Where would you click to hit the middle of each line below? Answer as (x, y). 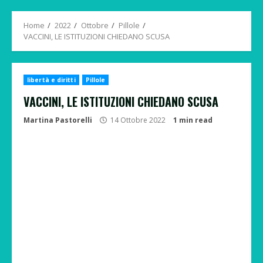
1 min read (193, 120)
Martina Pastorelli (58, 120)
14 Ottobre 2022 (138, 120)
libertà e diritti (51, 80)
